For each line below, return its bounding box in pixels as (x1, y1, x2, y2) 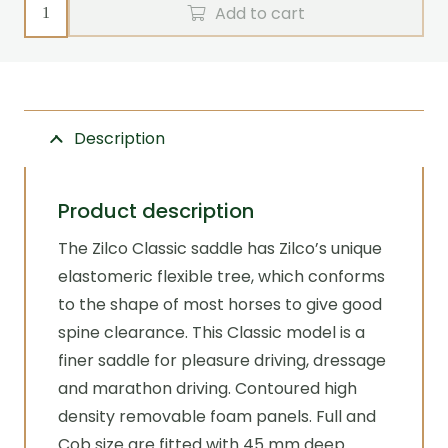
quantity (25, 187, 90, 211)
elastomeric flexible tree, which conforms (58, 265, 385, 288)
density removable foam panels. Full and (58, 405, 376, 428)
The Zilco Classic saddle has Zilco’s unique (58, 237, 382, 260)
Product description (58, 196, 254, 225)
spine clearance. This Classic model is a (58, 321, 365, 344)
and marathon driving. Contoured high (58, 377, 357, 400)
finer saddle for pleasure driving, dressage (58, 349, 386, 372)
